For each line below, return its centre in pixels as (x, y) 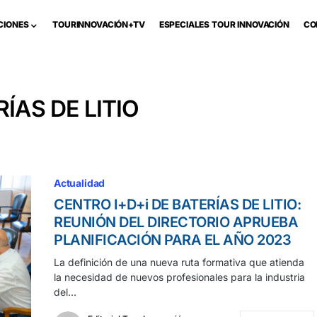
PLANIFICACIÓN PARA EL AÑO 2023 (172, 240)
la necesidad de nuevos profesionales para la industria (179, 277)
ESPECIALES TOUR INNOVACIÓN (224, 24)
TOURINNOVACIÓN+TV (99, 24)
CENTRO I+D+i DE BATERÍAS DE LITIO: (177, 204)
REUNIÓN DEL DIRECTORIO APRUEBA (176, 222)
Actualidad (80, 183)
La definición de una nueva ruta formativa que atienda (179, 262)
